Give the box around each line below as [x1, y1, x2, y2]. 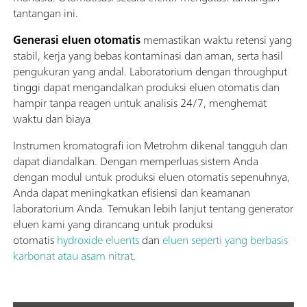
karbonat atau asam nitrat [13, 246, 133, 266]
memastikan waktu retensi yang [140, 30, 292, 50]
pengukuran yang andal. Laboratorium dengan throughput [13, 62, 287, 82]
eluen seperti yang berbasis [162, 230, 288, 250]
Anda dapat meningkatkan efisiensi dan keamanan [13, 183, 250, 203]
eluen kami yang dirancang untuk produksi [13, 214, 213, 234]
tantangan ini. [13, 3, 78, 23]
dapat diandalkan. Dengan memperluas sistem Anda [13, 151, 258, 171]
